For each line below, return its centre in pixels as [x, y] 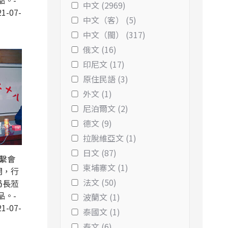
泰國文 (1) [102, 212]
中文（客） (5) [110, 20]
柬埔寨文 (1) [106, 167]
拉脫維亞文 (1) [110, 138]
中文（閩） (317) [114, 35]
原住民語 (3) [106, 79]
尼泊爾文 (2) [106, 108]
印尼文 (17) [104, 64]
